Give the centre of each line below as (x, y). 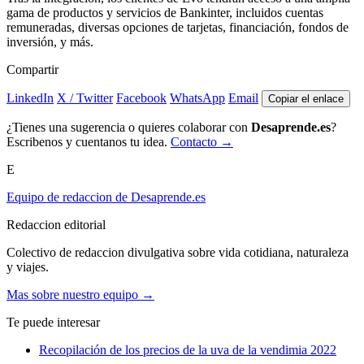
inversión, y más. (50, 41)
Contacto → (202, 141)
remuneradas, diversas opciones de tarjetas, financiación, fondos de (178, 27)
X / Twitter (85, 97)
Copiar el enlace (306, 98)
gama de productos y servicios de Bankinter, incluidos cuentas (165, 12)
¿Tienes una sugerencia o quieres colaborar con (129, 127)
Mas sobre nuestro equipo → (80, 294)
